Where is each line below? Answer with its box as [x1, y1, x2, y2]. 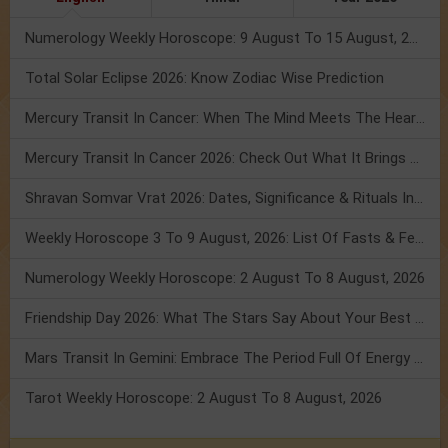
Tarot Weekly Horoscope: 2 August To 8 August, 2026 [25, 389, 382, 408]
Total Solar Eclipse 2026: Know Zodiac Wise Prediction [25, 69, 384, 88]
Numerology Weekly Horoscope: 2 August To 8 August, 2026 [25, 269, 425, 288]
